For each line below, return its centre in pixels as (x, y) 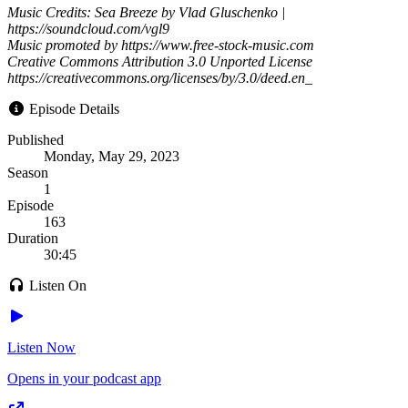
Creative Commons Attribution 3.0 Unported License (160, 61)
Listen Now (41, 347)
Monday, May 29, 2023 (112, 156)
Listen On (56, 285)
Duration (33, 238)
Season (28, 172)
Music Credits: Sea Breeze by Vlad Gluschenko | (146, 12)
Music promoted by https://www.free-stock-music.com (161, 45)
